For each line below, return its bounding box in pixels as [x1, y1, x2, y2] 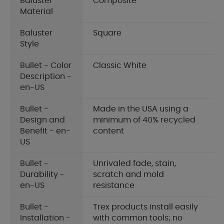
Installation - [20, 214, 70, 222]
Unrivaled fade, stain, [93, 159, 176, 168]
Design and [20, 116, 65, 124]
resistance [93, 181, 134, 190]
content [93, 127, 124, 135]
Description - [20, 72, 71, 81]
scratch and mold [93, 170, 164, 179]
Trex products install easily [93, 203, 198, 211]
